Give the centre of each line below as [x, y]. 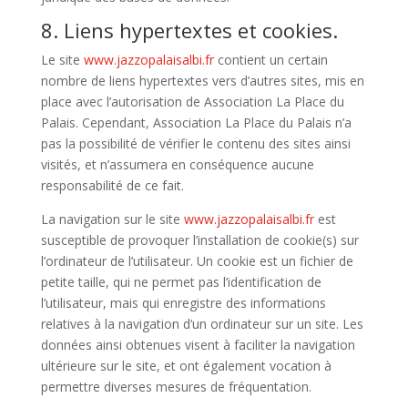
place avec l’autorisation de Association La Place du [192, 102]
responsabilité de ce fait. [112, 185]
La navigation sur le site [112, 219]
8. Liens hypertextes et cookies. [189, 30]
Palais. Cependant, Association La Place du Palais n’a [196, 122]
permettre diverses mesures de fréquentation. [176, 387]
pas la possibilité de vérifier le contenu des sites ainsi [195, 143]
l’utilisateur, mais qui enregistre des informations [183, 303]
